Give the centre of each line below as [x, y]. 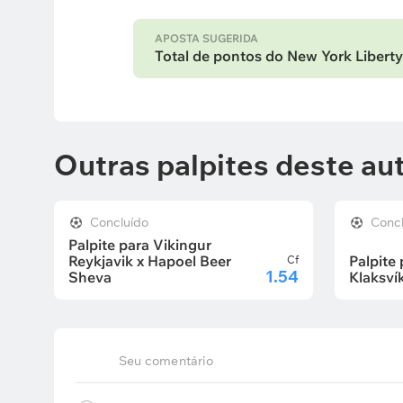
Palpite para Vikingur [140, 245]
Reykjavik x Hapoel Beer [150, 261]
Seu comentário [166, 361]
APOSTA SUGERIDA [206, 38]
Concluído [119, 222]
